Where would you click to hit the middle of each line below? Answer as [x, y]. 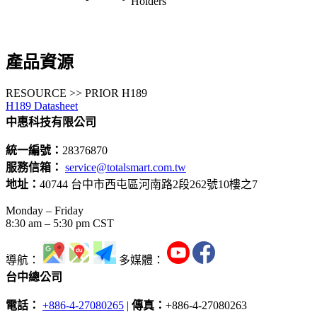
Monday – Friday [45, 210]
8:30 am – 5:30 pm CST [60, 223]
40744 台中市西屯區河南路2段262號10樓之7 [149, 184]
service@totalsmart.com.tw [126, 167]
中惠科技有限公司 [51, 122]
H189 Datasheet [42, 105]
